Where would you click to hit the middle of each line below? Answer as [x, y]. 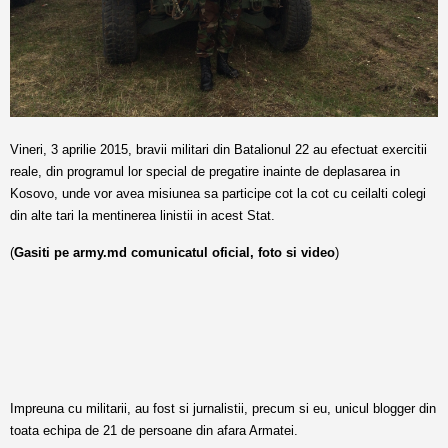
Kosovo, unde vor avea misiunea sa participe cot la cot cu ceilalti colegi [218, 193]
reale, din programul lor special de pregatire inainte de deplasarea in [205, 171]
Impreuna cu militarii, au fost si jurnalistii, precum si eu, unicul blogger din [223, 408]
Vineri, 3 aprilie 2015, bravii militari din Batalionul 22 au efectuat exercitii [218, 149]
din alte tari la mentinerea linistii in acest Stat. [142, 215]
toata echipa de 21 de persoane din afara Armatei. [154, 430]
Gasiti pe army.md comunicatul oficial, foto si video [174, 252]
